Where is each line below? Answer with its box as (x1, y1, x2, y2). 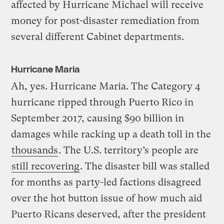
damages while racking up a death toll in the (11, 128, 211, 140)
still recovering (11, 160, 80, 172)
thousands (11, 144, 58, 156)
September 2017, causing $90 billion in (11, 112, 184, 124)
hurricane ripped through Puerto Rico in (11, 96, 194, 108)
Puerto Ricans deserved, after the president (11, 208, 206, 220)
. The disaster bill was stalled (80, 160, 210, 172)
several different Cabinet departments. (11, 31, 184, 43)
